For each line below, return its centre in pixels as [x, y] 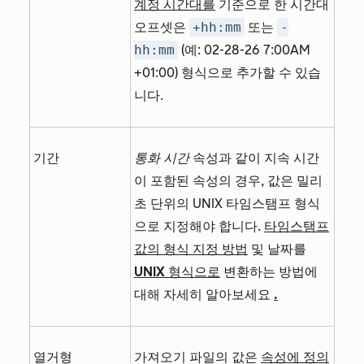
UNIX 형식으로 [177, 272]
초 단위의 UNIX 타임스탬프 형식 [227, 204]
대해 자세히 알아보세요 [204, 295]
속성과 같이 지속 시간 [254, 158]
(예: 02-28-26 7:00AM [244, 50]
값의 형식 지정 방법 [191, 249]
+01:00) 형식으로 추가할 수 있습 [227, 73]
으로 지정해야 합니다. [199, 227]
